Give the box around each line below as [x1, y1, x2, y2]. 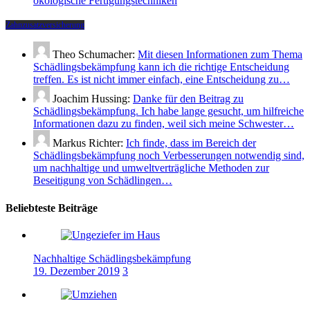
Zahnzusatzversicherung [6, 20, 84, 30]
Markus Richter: [53, 137, 126, 149]
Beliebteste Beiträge [6, 201, 98, 214]
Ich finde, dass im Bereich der [126, 137, 256, 149]
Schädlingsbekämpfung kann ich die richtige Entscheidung [33, 61, 289, 73]
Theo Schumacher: [53, 48, 138, 61]
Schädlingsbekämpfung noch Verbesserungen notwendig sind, [33, 149, 304, 162]
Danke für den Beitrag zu [133, 93, 244, 105]
